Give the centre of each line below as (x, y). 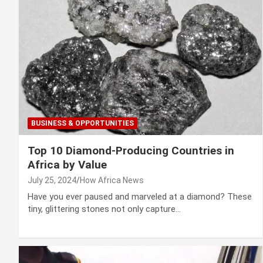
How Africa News (112, 181)
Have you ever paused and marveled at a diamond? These (140, 197)
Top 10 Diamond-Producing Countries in (131, 151)
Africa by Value (67, 165)
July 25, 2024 (52, 181)
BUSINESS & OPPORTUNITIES (82, 124)
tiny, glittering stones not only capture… (104, 209)
